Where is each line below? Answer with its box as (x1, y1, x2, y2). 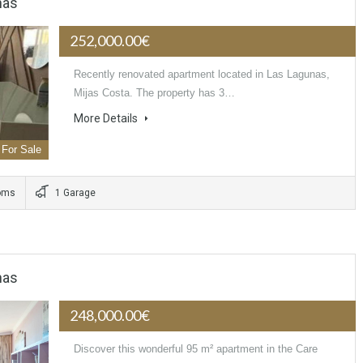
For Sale (2, 143, 42, 156)
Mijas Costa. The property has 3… (74, 87, 236, 100)
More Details (74, 112, 141, 126)
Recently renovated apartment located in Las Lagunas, (74, 68, 331, 81)
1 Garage (53, 187, 96, 199)
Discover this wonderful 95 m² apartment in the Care (74, 343, 318, 356)
